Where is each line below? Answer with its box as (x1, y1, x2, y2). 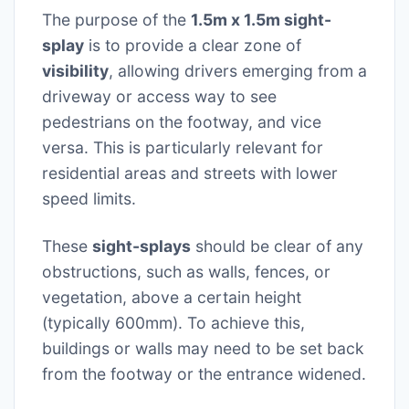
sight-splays (92, 236, 191, 257)
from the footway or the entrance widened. (42, 364, 366, 384)
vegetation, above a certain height (42, 288, 301, 308)
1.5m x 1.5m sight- (191, 10, 331, 30)
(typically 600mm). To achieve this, (42, 313, 305, 333)
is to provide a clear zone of (84, 36, 301, 56)
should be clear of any (191, 236, 363, 257)
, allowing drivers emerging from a (109, 61, 367, 81)
